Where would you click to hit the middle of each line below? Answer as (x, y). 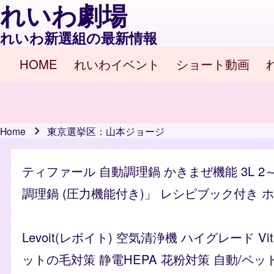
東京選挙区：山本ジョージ (106, 131)
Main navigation (94, 78)
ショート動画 (213, 64)
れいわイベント (117, 64)
